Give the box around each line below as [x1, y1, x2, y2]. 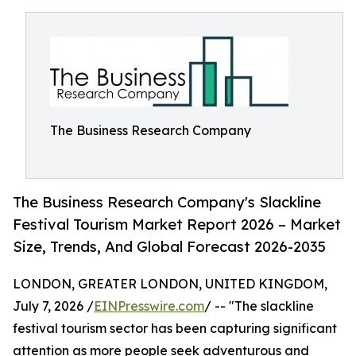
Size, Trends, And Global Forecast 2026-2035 [13, 238, 326, 256]
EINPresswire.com [94, 298, 204, 315]
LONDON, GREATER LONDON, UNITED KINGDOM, [13, 276, 327, 292]
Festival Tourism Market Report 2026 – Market [13, 215, 341, 234]
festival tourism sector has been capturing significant [13, 320, 337, 337]
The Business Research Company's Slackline [13, 193, 321, 211]
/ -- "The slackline [204, 298, 314, 315]
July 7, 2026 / [13, 298, 94, 315]
